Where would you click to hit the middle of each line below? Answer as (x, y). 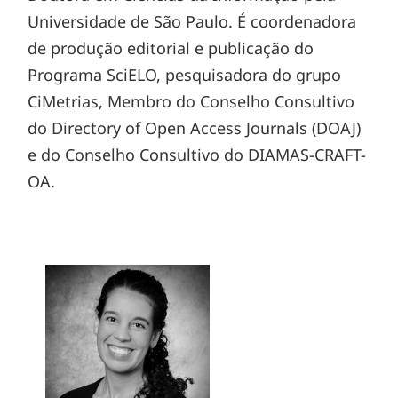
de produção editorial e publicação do (171, 48)
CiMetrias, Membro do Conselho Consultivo (191, 101)
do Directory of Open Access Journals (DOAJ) (195, 127)
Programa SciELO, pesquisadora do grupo (185, 74)
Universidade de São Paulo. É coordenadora (192, 21)
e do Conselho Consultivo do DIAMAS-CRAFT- (197, 154)
